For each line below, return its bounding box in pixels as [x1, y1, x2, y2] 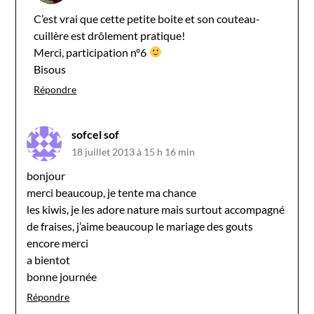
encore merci [27, 235, 89, 250]
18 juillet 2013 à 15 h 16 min [71, 145, 196, 158]
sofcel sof [71, 127, 120, 141]
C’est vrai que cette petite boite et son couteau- [34, 11, 261, 25]
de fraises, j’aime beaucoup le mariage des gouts [27, 219, 254, 233]
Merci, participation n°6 [34, 45, 149, 59]
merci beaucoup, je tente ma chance [27, 185, 197, 199]
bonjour [27, 168, 66, 182]
